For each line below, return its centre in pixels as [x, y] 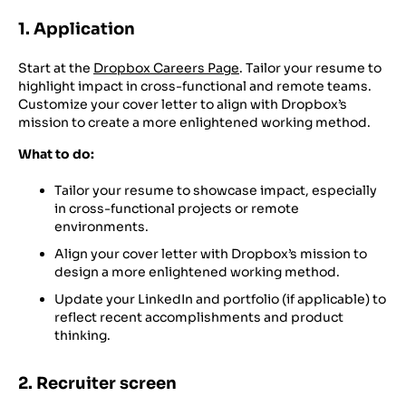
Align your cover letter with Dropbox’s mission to [211, 253]
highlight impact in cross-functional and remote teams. [195, 87]
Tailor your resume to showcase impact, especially [216, 190]
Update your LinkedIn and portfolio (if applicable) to [220, 299]
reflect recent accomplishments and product [199, 317]
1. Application [77, 29]
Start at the [56, 68]
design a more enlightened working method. [197, 271]
